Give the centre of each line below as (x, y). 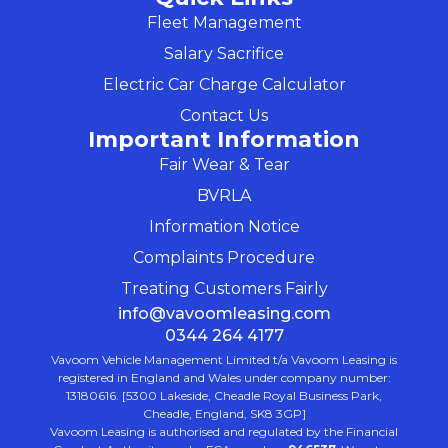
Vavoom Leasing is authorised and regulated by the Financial (224, 431)
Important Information (224, 139)
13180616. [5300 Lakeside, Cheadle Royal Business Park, (224, 395)
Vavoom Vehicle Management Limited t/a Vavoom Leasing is (224, 359)
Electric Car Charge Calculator (224, 84)
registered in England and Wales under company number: (224, 377)
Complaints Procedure (224, 257)
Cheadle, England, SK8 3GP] (224, 413)
